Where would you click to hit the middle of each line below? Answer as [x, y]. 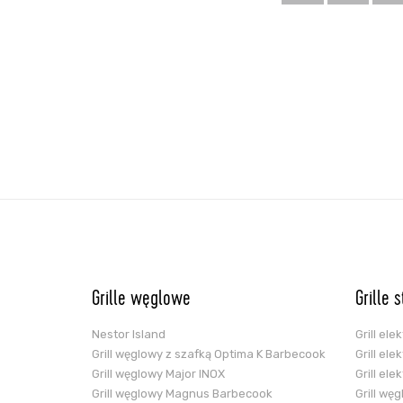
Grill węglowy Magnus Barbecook [182, 394]
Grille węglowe [141, 300]
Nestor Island [129, 334]
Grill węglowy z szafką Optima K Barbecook [209, 354]
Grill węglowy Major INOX [158, 374]
